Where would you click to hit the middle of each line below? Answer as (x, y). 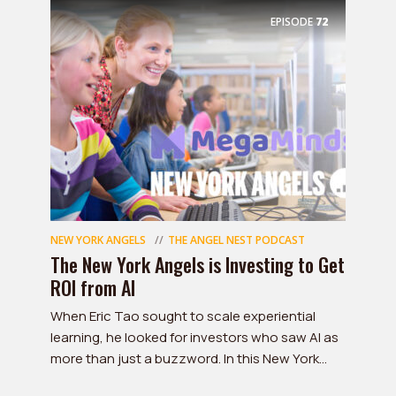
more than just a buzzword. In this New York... (189, 358)
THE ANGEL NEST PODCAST (236, 240)
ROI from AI (93, 287)
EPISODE (292, 21)
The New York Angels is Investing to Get (198, 264)
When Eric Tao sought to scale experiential (183, 316)
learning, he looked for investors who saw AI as (194, 337)
